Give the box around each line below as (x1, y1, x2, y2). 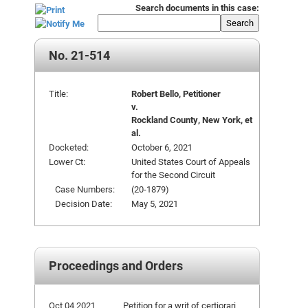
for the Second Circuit (131, 168, 215, 181)
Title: (49, 87, 68, 100)
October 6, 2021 (131, 141, 192, 153)
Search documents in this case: (135, 1, 259, 14)
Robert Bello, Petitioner (131, 87, 221, 100)
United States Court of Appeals (131, 155, 250, 168)
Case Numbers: (49, 183, 115, 195)
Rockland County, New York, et (131, 113, 252, 126)
